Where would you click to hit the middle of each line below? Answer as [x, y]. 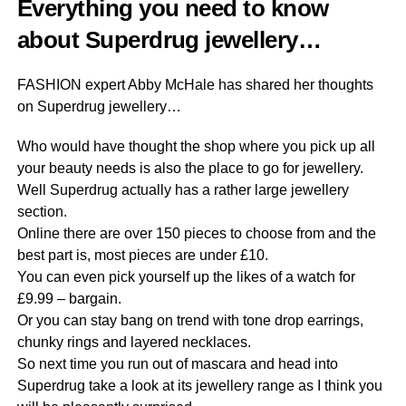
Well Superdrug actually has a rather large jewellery [183, 190]
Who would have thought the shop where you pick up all [196, 146]
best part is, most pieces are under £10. [142, 255]
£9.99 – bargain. [69, 299]
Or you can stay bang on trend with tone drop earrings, [190, 320]
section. [42, 212]
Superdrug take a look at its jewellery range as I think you [199, 386]
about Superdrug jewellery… [169, 40]
